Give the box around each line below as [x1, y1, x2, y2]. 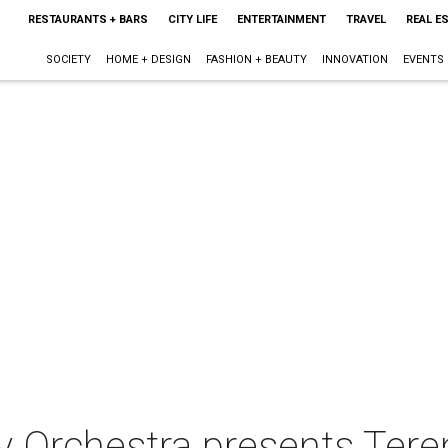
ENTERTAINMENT [236, 13, 326, 26]
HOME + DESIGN [105, 53, 191, 66]
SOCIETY [45, 53, 91, 66]
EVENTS [402, 53, 444, 66]
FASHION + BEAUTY [205, 53, 307, 66]
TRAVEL [345, 13, 386, 26]
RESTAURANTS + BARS [27, 13, 148, 26]
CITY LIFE [167, 13, 217, 26]
